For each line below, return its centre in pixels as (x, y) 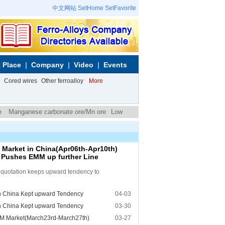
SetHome (91, 8)
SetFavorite (121, 8)
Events (115, 65)
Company (47, 65)
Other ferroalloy (62, 81)
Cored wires (21, 81)
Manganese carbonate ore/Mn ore (56, 112)
